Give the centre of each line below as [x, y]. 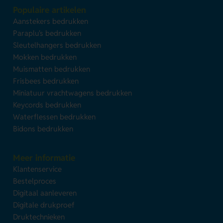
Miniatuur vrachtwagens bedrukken [73, 93]
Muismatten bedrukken [52, 69]
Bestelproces [35, 181]
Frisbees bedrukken [46, 81]
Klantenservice [38, 169]
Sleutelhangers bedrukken [57, 45]
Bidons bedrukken [43, 128]
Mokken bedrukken [45, 57]
